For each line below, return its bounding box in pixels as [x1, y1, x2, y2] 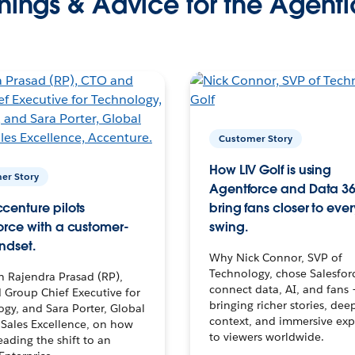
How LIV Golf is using [208, 161, 332, 178]
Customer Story [218, 131, 292, 145]
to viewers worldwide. [208, 329, 324, 344]
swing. [208, 218, 248, 235]
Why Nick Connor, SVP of [208, 250, 342, 265]
